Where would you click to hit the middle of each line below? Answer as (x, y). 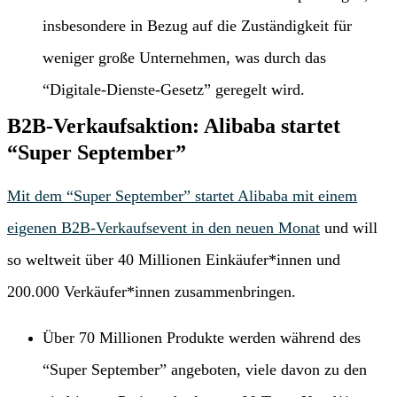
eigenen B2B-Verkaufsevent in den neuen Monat (163, 228)
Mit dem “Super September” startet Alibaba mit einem (182, 196)
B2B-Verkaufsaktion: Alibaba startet (174, 126)
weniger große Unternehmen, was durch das (184, 58)
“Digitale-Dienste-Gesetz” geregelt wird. (174, 90)
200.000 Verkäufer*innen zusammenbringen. (152, 292)
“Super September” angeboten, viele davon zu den (205, 370)
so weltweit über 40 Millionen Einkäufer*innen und (174, 260)
